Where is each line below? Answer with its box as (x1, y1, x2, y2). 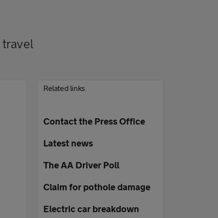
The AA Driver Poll (43, 160, 119, 170)
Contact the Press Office (43, 116, 145, 127)
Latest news (43, 138, 93, 148)
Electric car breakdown (43, 203, 139, 214)
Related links (43, 83, 85, 92)
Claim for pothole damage (43, 182, 150, 192)
